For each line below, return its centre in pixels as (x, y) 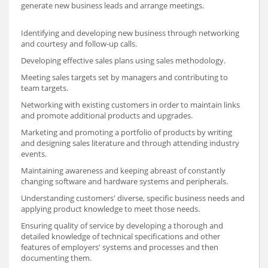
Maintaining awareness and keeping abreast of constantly (123, 170)
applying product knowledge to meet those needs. (110, 208)
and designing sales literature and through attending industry (130, 143)
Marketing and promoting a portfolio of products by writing (127, 132)
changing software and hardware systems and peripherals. (124, 181)
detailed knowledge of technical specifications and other (121, 236)
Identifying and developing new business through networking (130, 33)
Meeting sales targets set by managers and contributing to (124, 77)
